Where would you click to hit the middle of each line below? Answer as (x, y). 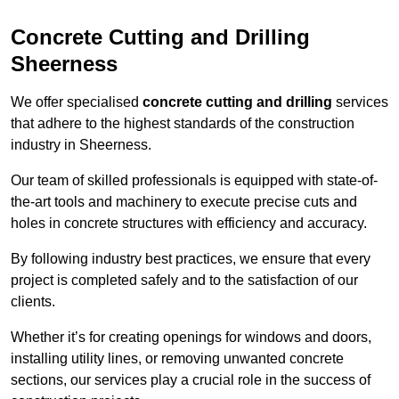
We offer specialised (77, 102)
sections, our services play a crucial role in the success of (191, 380)
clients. (33, 302)
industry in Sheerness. (81, 145)
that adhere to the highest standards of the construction (183, 124)
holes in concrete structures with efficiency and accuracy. (189, 224)
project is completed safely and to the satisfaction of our (184, 281)
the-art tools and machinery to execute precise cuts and (184, 202)
